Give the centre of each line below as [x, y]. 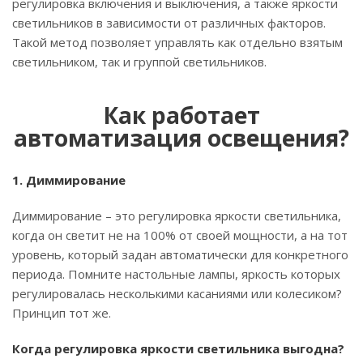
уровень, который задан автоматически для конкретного [180, 254]
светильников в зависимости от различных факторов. [169, 22]
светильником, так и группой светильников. [139, 61]
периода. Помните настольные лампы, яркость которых [176, 273]
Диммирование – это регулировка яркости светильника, [177, 215]
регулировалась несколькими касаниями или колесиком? [177, 293]
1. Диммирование [69, 179]
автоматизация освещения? [181, 137]
